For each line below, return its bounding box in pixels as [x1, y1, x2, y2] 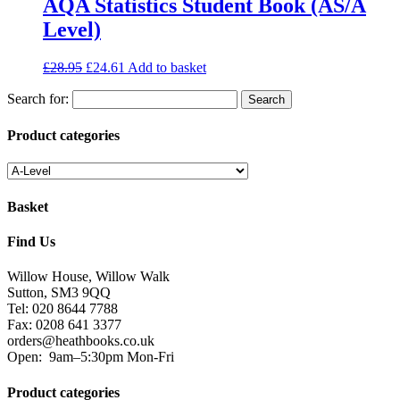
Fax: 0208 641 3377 [7, 317, 121, 333]
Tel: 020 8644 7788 [7, 301, 118, 317]
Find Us [7, 234, 55, 249]
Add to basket [128, 59, 206, 75]
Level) [43, 18, 101, 42]
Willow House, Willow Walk [7, 269, 170, 285]
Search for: [7, 90, 69, 106]
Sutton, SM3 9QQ [7, 285, 111, 301]
